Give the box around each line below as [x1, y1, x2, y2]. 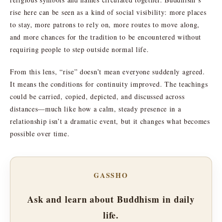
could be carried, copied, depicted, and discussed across [10, 91, 185, 101]
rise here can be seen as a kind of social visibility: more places [10, 7, 207, 17]
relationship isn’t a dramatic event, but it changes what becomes [10, 116, 210, 126]
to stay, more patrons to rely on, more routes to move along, [10, 19, 200, 29]
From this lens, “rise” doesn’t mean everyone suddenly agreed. [10, 66, 205, 76]
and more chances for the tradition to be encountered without [10, 32, 202, 42]
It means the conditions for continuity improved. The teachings [10, 79, 208, 89]
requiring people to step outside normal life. [10, 44, 149, 54]
